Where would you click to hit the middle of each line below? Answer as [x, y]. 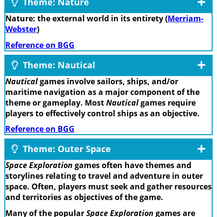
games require [167, 102]
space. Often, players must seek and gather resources [108, 187]
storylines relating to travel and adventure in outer [104, 176]
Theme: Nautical [58, 65]
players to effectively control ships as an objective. [102, 113]
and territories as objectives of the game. [84, 197]
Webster [21, 29]
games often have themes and [132, 165]
